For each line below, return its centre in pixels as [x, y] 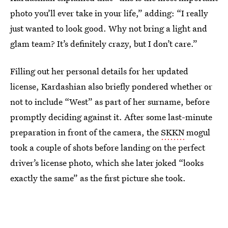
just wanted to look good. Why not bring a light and [109, 28]
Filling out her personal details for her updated [99, 71]
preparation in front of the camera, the [85, 132]
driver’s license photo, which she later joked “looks [107, 163]
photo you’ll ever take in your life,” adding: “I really [109, 13]
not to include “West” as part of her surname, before [110, 102]
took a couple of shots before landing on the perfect [108, 147]
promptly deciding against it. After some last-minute [111, 117]
